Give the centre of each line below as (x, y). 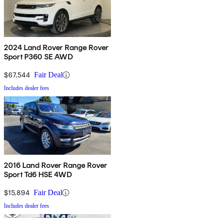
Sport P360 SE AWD (38, 57)
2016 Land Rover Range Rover (56, 165)
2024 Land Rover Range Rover (56, 48)
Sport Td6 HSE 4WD (38, 175)
